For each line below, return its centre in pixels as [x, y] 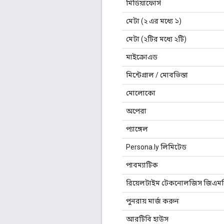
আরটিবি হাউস [147, 219]
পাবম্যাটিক [142, 165]
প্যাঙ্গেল [137, 129]
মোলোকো [141, 93]
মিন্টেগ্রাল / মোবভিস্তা [157, 75]
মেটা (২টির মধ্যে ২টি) [156, 39]
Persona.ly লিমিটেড [156, 147]
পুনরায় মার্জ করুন [152, 201]
